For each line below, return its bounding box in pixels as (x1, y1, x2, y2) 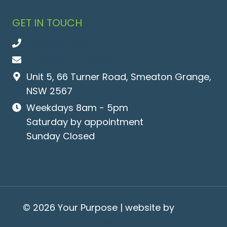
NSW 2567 (26, 85, 72, 97)
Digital (176, 201, 205, 214)
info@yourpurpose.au (26, 54, 124, 66)
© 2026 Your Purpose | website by (22, 201, 177, 214)
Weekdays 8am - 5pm (26, 101, 128, 114)
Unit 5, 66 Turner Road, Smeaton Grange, (26, 70, 211, 83)
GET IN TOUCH (12, 16, 82, 30)
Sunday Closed (26, 130, 95, 142)
